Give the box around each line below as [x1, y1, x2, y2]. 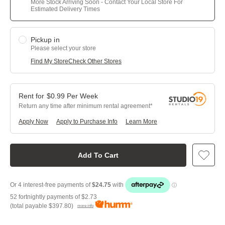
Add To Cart [78, 151, 119, 159]
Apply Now [19, 118, 48, 125]
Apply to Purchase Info [56, 118, 118, 125]
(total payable [10, 202, 49, 209]
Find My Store [31, 58, 68, 65]
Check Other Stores [68, 58, 122, 65]
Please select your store [31, 45, 96, 52]
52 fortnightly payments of [10, 193, 81, 200]
